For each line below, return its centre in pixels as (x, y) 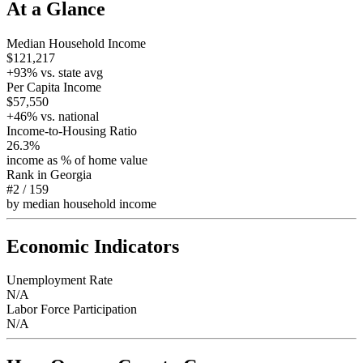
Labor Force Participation (72, 310)
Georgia (71, 174)
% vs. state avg (65, 72)
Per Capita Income (54, 87)
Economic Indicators (93, 246)
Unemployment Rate (60, 280)
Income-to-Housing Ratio (72, 130)
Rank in (28, 174)
